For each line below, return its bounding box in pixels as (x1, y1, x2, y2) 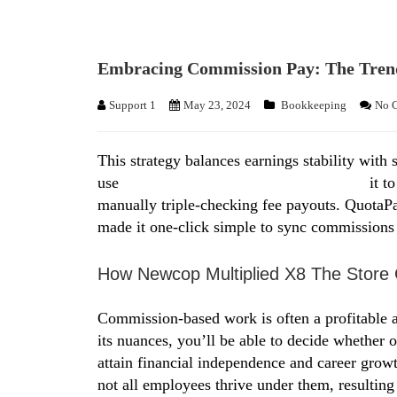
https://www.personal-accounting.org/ (123, 174, 365, 191)
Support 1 (109, 98, 156, 112)
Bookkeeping (281, 98, 346, 112)
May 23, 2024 (183, 98, 251, 112)
